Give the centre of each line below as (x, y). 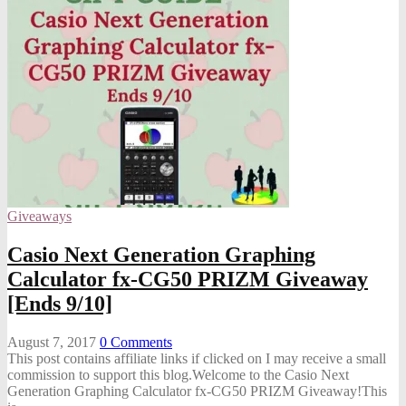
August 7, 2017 (52, 342)
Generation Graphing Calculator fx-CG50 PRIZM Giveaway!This (197, 391)
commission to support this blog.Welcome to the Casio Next (178, 374)
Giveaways (39, 216)
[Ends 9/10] (60, 303)
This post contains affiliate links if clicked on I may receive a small (197, 358)
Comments (140, 342)
